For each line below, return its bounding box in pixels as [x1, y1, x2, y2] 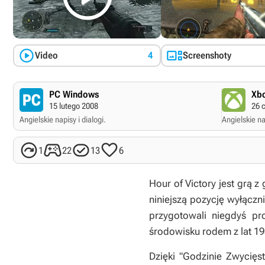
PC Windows [49, 89, 99, 100]
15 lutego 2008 [49, 101, 98, 111]
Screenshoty [183, 50, 231, 61]
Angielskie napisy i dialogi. [20, 115, 106, 124]
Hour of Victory [149, 177, 216, 189]
